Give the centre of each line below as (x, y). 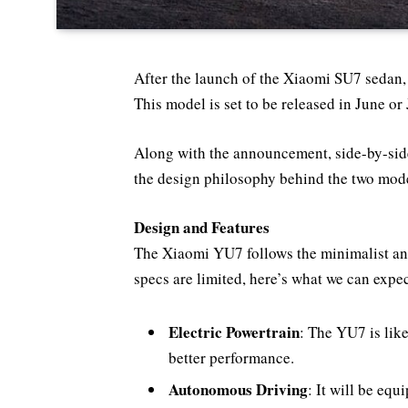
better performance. (231, 357)
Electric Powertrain (234, 331)
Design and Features (202, 227)
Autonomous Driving (238, 389)
